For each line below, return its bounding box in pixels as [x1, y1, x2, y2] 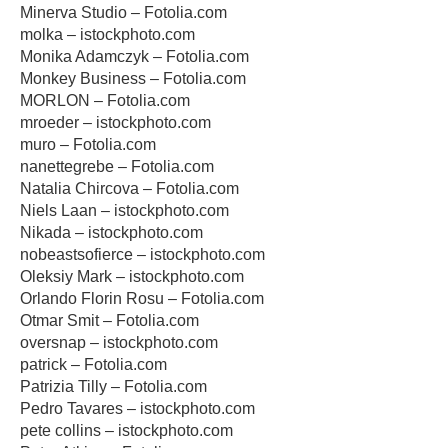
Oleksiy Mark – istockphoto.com [20, 268, 244, 285]
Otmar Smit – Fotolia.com [20, 312, 199, 329]
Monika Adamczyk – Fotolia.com [20, 48, 249, 65]
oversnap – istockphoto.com [20, 334, 218, 351]
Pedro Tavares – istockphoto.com [20, 400, 255, 417]
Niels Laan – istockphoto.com [20, 202, 229, 219]
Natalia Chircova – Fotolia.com [20, 180, 239, 197]
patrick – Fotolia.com [20, 356, 167, 373]
